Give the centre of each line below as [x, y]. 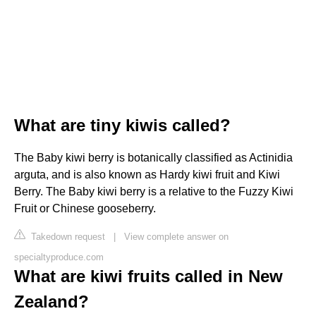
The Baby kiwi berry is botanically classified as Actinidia [153, 157]
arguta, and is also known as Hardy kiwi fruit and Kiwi [147, 174]
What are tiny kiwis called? [122, 125]
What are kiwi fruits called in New [148, 276]
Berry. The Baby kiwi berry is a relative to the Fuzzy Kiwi [154, 191]
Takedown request [67, 236]
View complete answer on [176, 236]
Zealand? [51, 301]
